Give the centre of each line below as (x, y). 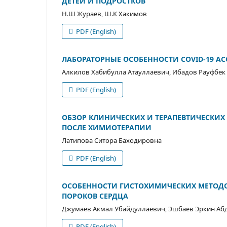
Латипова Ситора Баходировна (112, 140)
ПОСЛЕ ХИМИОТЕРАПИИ (107, 127)
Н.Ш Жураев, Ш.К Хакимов (104, 13)
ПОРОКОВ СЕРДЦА (95, 196)
